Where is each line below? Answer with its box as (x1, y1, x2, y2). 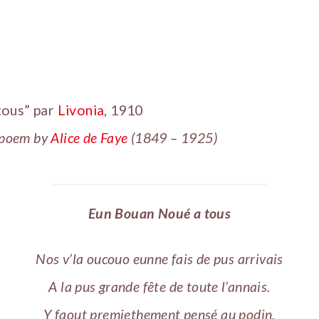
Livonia (57, 101, 105, 118)
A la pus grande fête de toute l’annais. (48, 278, 271, 296)
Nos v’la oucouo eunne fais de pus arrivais (36, 251, 283, 268)
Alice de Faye (51, 129, 128, 146)
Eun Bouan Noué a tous (88, 204, 231, 221)
